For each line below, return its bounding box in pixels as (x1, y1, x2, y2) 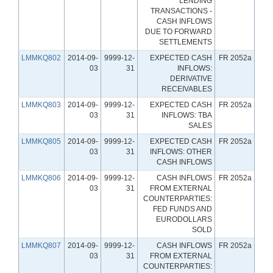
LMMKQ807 (21, 241, 61, 250)
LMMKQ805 (21, 136, 61, 146)
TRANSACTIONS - (151, 6, 212, 15)
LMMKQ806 (21, 173, 61, 182)
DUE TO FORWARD (145, 27, 212, 36)
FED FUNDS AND (153, 204, 212, 213)
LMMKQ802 (21, 53, 61, 62)
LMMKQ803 (21, 100, 61, 109)
